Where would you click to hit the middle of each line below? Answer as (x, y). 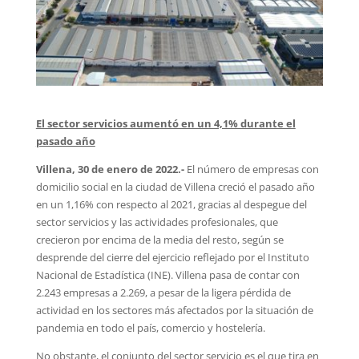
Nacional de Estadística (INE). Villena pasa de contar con (167, 274)
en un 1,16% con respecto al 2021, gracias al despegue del (171, 204)
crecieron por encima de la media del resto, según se (159, 239)
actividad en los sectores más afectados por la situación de (174, 310)
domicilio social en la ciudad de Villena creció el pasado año (175, 186)
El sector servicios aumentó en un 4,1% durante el (165, 123)
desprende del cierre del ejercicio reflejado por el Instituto (172, 257)
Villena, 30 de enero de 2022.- (111, 169)
